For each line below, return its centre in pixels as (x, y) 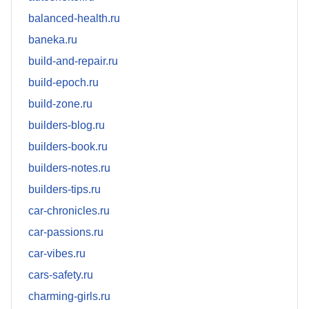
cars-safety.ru (61, 275)
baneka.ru (53, 40)
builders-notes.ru (69, 168)
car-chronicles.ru (69, 211)
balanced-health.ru (74, 19)
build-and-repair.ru (73, 61)
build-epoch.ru (63, 83)
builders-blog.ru (67, 126)
